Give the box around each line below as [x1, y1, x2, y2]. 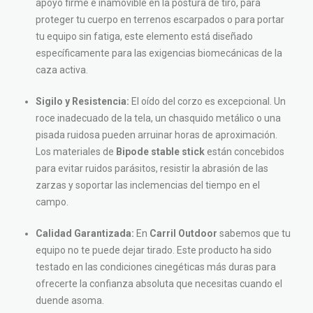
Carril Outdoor [150, 227, 217, 239]
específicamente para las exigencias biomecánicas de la [36, 47, 282, 59]
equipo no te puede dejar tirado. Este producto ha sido [36, 244, 272, 256]
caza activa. [36, 64, 88, 75]
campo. [36, 196, 68, 208]
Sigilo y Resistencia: [36, 95, 129, 107]
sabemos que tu [217, 227, 291, 239]
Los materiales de [36, 145, 116, 157]
